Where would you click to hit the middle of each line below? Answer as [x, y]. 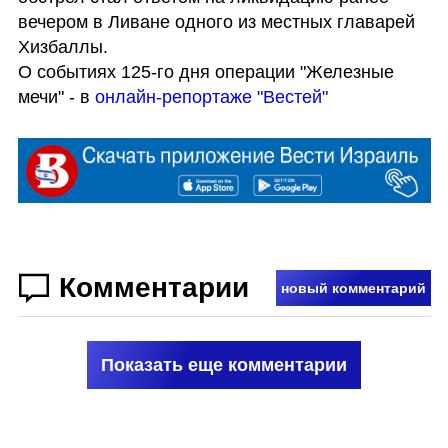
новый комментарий [353, 287]
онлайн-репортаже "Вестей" [211, 96]
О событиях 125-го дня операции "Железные [205, 71]
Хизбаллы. [62, 46]
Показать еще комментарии [224, 364]
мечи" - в [56, 96]
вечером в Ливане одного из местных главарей [216, 21]
